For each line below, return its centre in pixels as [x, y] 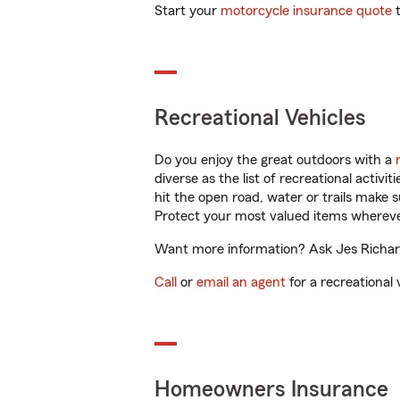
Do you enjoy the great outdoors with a [275, 160]
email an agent [241, 282]
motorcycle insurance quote [306, 11]
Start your [187, 11]
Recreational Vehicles [260, 118]
